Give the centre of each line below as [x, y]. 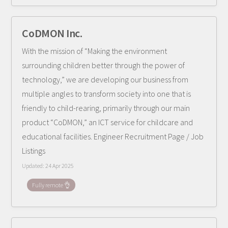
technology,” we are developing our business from [105, 79]
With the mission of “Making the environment [95, 51]
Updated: [34, 166]
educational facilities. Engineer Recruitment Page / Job [113, 136]
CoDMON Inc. [52, 33]
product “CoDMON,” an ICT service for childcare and [108, 122]
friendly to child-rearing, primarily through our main [106, 108]
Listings [34, 151]
